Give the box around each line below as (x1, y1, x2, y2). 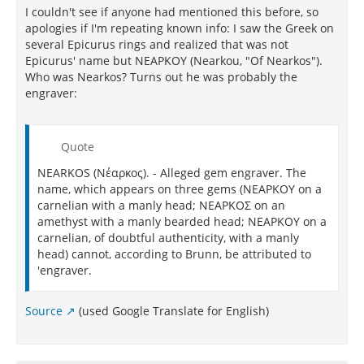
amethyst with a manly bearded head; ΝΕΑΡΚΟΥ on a (37, 214, 327, 230)
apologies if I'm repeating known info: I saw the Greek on (25, 20, 334, 37)
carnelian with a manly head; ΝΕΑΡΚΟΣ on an (37, 197, 285, 214)
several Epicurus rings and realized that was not (25, 37, 288, 53)
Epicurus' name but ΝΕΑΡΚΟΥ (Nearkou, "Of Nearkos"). (25, 53, 323, 69)
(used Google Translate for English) (76, 303, 269, 319)
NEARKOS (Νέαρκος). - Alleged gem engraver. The (37, 165, 306, 181)
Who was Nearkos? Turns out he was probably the (25, 69, 297, 85)
